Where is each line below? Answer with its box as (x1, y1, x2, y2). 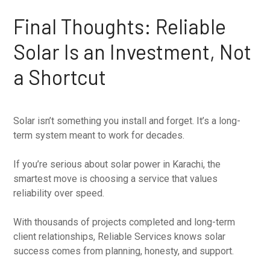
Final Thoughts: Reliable (13, 13, 227, 39)
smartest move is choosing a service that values (13, 172, 218, 184)
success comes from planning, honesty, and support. (13, 245, 234, 257)
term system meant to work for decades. (13, 129, 185, 141)
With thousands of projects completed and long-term (13, 216, 236, 228)
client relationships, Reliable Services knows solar (13, 230, 226, 242)
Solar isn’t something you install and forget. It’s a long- (13, 115, 241, 127)
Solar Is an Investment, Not (13, 39, 252, 64)
